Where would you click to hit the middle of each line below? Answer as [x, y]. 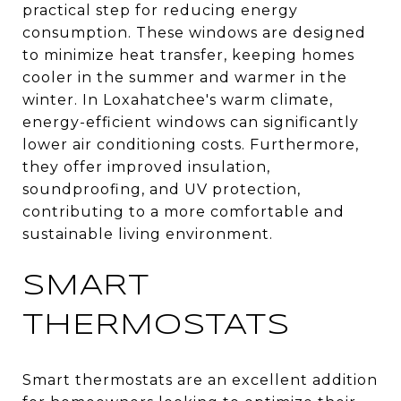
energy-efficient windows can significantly [191, 122]
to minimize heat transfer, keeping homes [188, 55]
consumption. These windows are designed [194, 32]
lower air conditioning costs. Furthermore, [191, 144]
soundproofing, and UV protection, [162, 189]
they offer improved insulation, [146, 166]
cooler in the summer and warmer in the [185, 77]
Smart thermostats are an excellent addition [200, 380]
